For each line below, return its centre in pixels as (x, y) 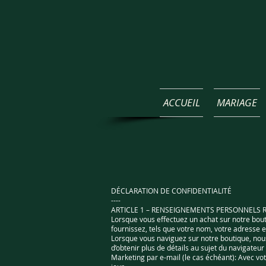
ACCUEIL (181, 102)
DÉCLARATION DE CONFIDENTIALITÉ (171, 191)
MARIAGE (237, 102)
